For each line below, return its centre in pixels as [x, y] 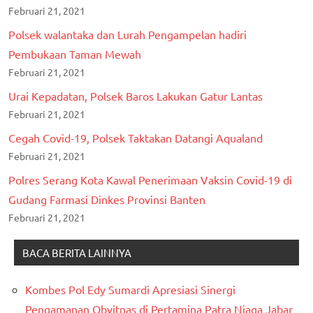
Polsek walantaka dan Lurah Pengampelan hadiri [128, 34]
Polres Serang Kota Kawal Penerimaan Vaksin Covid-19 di [150, 179]
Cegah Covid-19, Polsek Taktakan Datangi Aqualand [136, 137]
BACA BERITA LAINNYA [77, 252]
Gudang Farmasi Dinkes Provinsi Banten [107, 199]
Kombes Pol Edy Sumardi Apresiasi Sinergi [130, 289]
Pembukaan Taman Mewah [75, 53]
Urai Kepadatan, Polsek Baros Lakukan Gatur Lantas [136, 95]
